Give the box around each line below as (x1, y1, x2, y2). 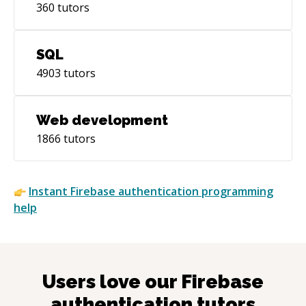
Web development (36, 111, 168, 128)
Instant (29, 183, 70, 199)
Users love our (42, 270, 181, 293)
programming (199, 183, 273, 199)
